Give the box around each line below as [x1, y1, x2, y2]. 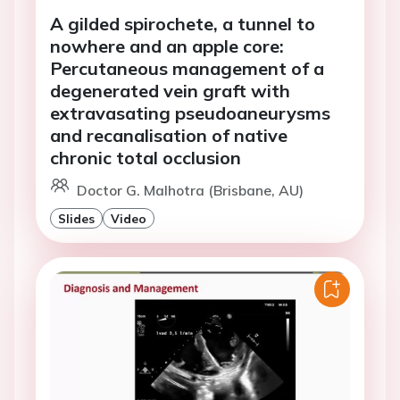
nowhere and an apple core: [50, 35, 284, 58]
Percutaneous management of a [50, 57, 324, 80]
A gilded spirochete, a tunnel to [50, 12, 315, 36]
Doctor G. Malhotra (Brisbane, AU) [77, 181, 304, 200]
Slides [58, 211, 95, 227]
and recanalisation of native [50, 124, 287, 147]
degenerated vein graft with [50, 79, 290, 103]
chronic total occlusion [50, 146, 241, 170]
